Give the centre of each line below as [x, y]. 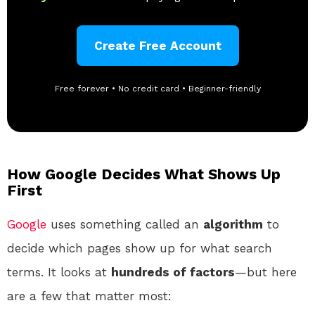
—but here [266, 272]
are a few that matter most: [89, 296]
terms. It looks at [59, 272]
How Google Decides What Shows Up [144, 174]
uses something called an [125, 225]
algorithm [233, 225]
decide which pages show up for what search [140, 249]
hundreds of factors [173, 272]
